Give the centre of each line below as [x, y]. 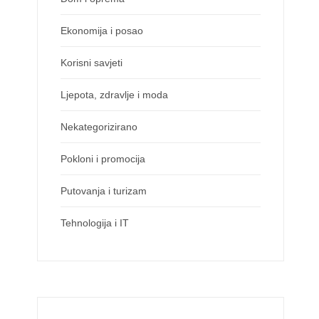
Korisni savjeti [91, 63]
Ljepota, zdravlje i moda [114, 95]
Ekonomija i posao [102, 31]
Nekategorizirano [99, 127]
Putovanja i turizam [104, 191]
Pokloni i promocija [103, 159]
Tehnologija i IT [95, 223]
